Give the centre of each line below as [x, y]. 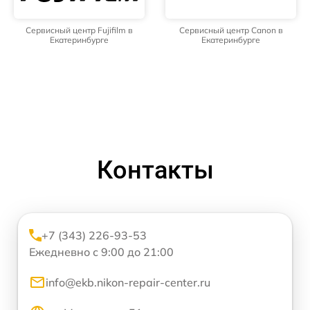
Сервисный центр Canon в [231, 30]
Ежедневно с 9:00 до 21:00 [101, 252]
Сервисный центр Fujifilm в [79, 30]
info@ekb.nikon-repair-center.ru [128, 283]
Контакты [155, 171]
